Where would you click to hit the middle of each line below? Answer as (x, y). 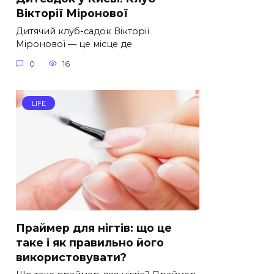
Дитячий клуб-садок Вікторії (83, 31)
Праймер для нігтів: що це (94, 228)
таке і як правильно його (90, 242)
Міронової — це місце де (74, 44)
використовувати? (71, 257)
